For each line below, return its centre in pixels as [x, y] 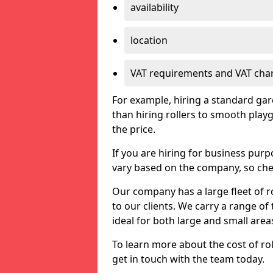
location [149, 40]
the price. [134, 129]
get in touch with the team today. [188, 259]
